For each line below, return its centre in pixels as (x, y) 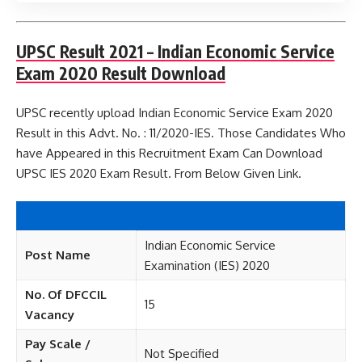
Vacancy (50, 315)
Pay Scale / (58, 344)
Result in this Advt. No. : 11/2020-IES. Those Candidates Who (181, 133)
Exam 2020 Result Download (121, 73)
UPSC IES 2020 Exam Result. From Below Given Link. (159, 173)
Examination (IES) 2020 (207, 265)
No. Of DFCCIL (66, 295)
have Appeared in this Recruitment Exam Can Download (169, 153)
